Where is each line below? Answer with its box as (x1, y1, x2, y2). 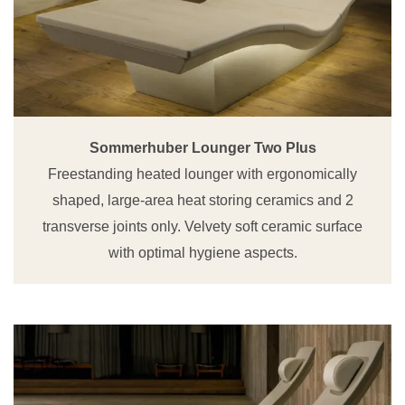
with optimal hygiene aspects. (108, 245, 297, 261)
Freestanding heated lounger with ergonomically (48, 166, 357, 183)
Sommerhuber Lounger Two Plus (89, 140, 316, 156)
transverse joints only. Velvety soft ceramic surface (42, 219, 363, 235)
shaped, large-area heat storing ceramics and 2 (52, 193, 353, 209)
